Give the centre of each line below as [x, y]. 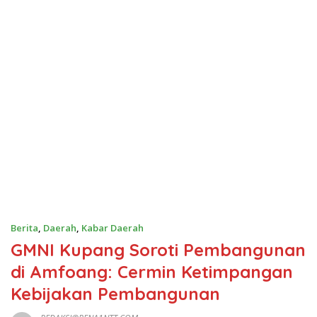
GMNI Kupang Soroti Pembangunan [158, 249]
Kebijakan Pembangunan [115, 293]
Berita [24, 227]
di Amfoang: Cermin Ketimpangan [152, 271]
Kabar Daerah [113, 227]
